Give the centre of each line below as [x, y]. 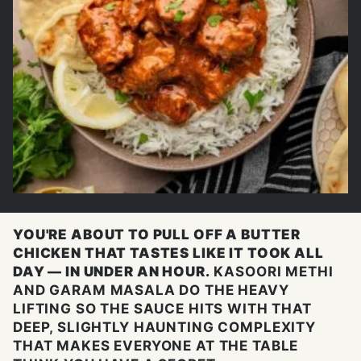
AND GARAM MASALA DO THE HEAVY [151, 290]
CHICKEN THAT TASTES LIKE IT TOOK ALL [168, 253]
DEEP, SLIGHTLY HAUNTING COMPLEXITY [164, 327]
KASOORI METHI [272, 271]
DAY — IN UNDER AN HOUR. [112, 271]
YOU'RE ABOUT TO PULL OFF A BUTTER [157, 234]
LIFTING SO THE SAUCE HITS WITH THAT [162, 308]
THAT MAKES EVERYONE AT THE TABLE [156, 345]
